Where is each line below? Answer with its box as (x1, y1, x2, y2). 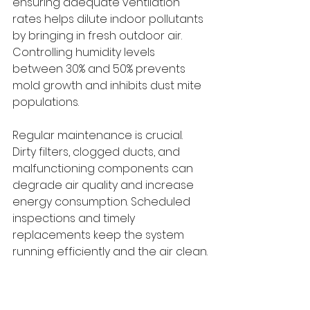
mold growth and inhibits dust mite (12, 77, 204, 93)
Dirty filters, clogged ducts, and (12, 144, 183, 160)
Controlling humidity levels (12, 44, 158, 60)
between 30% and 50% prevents (12, 61, 188, 77)
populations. (12, 94, 79, 110)
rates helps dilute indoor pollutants (12, 11, 206, 27)
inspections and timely (12, 210, 138, 226)
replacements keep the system (12, 227, 187, 243)
